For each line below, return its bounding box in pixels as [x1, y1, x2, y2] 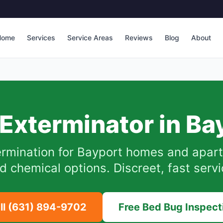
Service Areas [67, 33, 113, 42]
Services [27, 33, 55, 42]
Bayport [77, 145, 122, 159]
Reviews [125, 33, 153, 42]
